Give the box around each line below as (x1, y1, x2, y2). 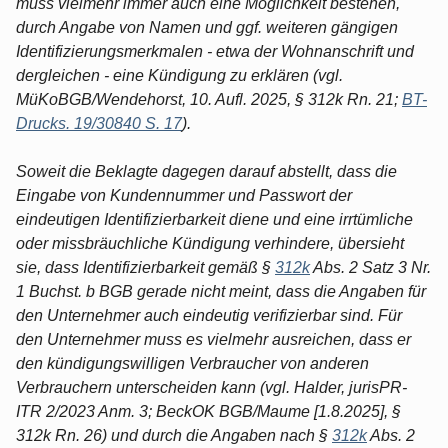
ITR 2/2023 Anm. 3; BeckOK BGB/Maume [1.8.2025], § (16, 402, 401, 420)
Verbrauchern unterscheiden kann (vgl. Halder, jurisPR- (16, 378, 407, 396)
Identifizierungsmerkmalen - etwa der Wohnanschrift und (16, 42, 414, 60)
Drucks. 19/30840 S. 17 (16, 114, 182, 132)
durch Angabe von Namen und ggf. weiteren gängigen (16, 18, 398, 36)
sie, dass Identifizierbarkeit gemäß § (16, 258, 275, 276)
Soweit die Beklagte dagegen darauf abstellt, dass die (16, 162, 397, 180)
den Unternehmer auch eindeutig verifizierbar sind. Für (16, 306, 402, 324)
